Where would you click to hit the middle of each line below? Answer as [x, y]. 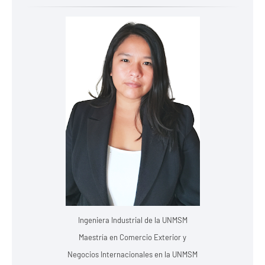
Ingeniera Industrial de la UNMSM [132, 220]
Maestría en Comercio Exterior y [132, 237]
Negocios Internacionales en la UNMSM [132, 254]
